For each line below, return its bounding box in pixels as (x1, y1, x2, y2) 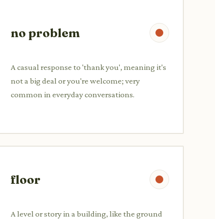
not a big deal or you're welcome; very (11, 76, 140, 86)
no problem (11, 25, 80, 40)
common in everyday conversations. (11, 89, 134, 99)
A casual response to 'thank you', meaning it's (11, 62, 166, 72)
